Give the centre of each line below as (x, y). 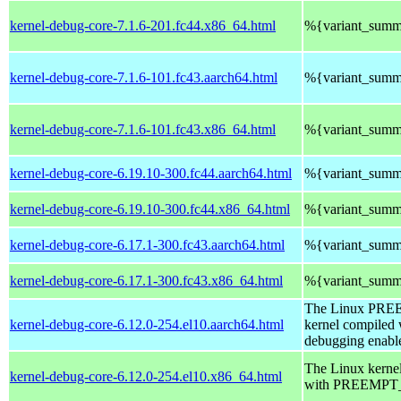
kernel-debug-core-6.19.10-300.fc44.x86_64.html (150, 209)
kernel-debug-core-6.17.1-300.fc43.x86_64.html (146, 280)
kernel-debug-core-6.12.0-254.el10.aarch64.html (147, 324)
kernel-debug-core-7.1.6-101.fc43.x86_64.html (143, 129)
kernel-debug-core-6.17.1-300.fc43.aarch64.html (147, 244)
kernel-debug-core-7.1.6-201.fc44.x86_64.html (143, 25)
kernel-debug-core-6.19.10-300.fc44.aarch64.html (151, 173)
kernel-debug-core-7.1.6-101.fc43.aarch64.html (144, 77)
